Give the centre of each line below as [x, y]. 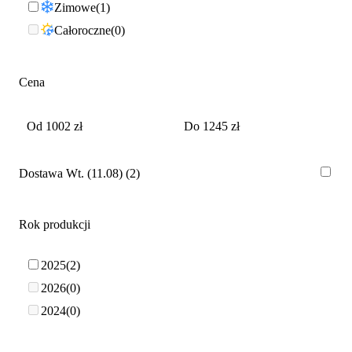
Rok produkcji [55, 225]
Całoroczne [82, 30]
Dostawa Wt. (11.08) [71, 174]
